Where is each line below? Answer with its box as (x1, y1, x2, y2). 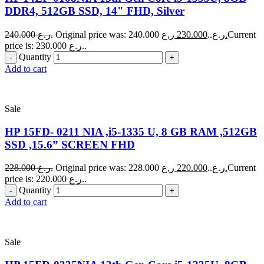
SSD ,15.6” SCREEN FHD (5, 138, 135, 151)
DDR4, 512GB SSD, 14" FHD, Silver (5, 5, 184, 18)
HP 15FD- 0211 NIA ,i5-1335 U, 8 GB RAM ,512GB (5, 125, 257, 138)
